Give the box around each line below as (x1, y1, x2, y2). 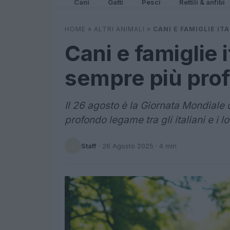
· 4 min (154, 141, 177, 150)
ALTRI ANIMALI (94, 25, 145, 33)
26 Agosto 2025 (102, 141, 154, 150)
